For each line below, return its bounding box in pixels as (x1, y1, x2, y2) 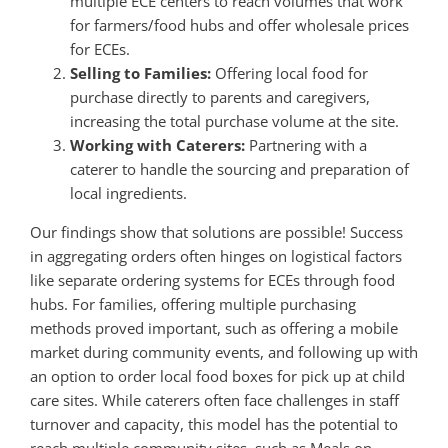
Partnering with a (244, 135, 367, 156)
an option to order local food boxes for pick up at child (29, 366, 405, 387)
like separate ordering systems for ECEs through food (29, 270, 395, 291)
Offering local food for (210, 63, 368, 84)
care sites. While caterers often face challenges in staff (29, 390, 399, 411)
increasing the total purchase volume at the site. (69, 111, 399, 132)
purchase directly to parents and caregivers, (69, 87, 370, 108)
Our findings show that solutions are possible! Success (29, 222, 403, 243)
